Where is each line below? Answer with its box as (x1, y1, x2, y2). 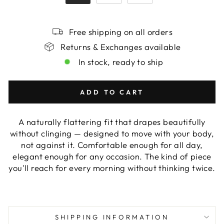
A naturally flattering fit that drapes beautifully (18, 116, 205, 127)
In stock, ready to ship (78, 56, 163, 67)
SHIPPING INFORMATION (54, 213, 169, 221)
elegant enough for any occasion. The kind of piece (12, 151, 211, 161)
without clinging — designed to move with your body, (9, 128, 214, 138)
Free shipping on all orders (68, 26, 173, 37)
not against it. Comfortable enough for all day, (21, 139, 203, 150)
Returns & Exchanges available (60, 41, 181, 52)
